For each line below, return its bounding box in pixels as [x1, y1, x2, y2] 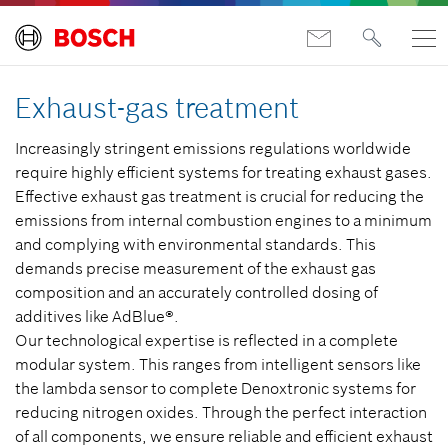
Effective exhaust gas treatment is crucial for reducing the [15, 186, 424, 206]
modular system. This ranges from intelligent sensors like [15, 354, 421, 374]
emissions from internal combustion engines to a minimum [15, 210, 432, 230]
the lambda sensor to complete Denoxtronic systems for [15, 378, 416, 398]
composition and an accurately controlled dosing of [15, 282, 378, 302]
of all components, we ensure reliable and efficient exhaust [15, 426, 433, 446]
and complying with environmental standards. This [15, 234, 376, 254]
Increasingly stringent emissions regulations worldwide [15, 138, 411, 158]
